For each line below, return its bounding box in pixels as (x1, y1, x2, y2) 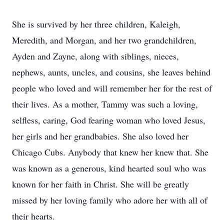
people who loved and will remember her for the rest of (12, 82, 212, 94)
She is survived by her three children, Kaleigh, (12, 18, 180, 30)
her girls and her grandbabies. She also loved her (12, 130, 188, 142)
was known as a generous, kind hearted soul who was (12, 162, 206, 174)
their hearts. (12, 210, 55, 222)
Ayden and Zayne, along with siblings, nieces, (12, 50, 179, 62)
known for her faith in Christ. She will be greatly (12, 178, 189, 190)
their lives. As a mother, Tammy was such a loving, (12, 98, 198, 110)
